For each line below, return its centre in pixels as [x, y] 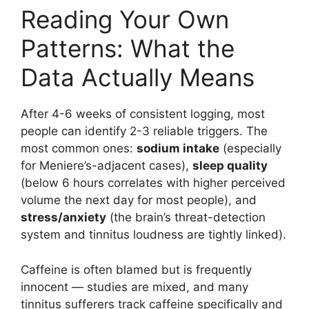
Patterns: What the [128, 49]
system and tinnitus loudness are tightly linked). [153, 235]
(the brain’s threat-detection [186, 218]
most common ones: [79, 149]
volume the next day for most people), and [139, 200]
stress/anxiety [63, 218]
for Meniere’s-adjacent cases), [107, 166]
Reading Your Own [125, 20]
